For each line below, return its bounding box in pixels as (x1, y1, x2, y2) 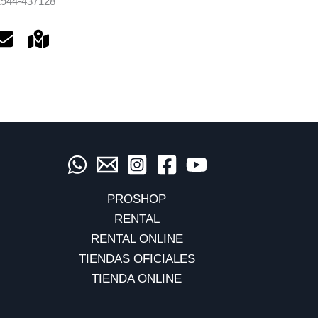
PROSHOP (107, 192, 167, 206)
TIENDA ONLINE (92, 272, 182, 285)
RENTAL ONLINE (90, 232, 183, 246)
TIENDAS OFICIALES (78, 252, 195, 265)
